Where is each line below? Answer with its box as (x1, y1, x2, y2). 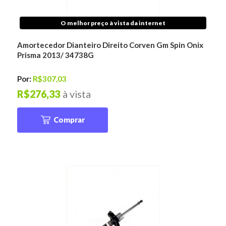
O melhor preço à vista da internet (61, 19, 165, 27)
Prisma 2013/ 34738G (17, 50, 94, 60)
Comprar (53, 115, 85, 125)
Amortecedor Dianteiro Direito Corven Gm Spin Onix (17, 40, 204, 50)
